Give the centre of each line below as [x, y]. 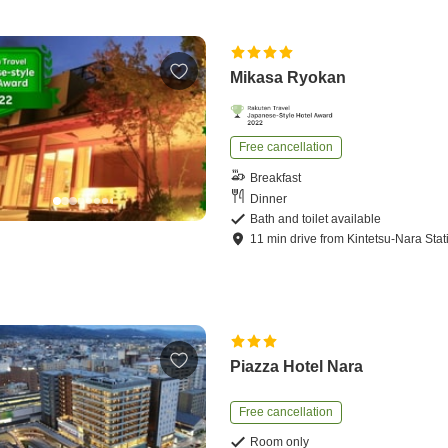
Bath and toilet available [316, 219]
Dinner [269, 198]
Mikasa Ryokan [288, 78]
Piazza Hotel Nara [297, 367]
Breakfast [276, 177]
